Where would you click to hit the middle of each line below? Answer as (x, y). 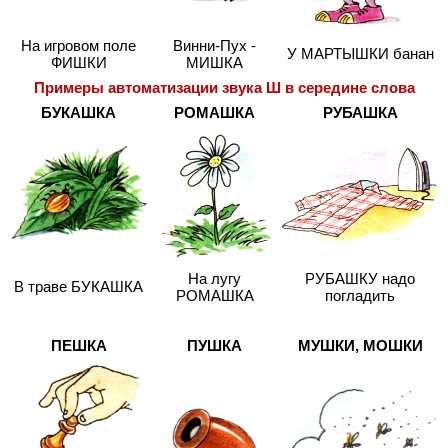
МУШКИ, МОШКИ (360, 346)
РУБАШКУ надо (360, 279)
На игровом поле (78, 46)
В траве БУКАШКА (78, 287)
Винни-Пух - (214, 46)
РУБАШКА (360, 113)
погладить (360, 296)
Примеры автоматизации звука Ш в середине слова (224, 88)
